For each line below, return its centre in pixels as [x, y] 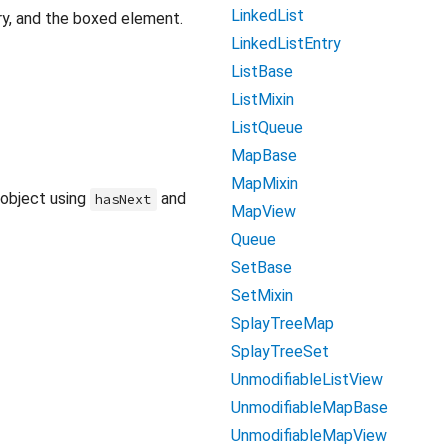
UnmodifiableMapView [309, 435]
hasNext [123, 200]
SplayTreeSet [280, 351]
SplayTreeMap [282, 323]
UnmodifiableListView [307, 379]
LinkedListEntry [286, 43]
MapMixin [264, 183]
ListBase [262, 71]
